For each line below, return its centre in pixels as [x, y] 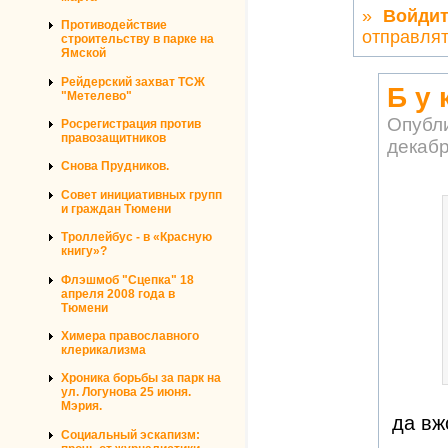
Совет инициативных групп [141, 194]
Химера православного [130, 336]
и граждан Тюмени [116, 208]
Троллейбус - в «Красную [136, 237]
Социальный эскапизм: [130, 434]
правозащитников [113, 138]
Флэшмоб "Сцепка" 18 [127, 279]
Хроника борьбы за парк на [141, 378]
